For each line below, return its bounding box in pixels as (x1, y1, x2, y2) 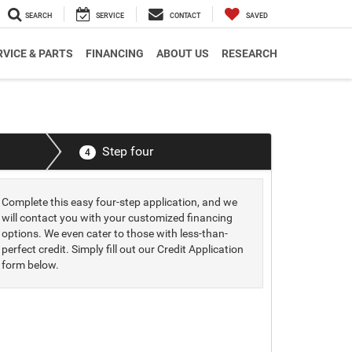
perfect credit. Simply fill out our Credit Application (2, 243, 244, 255)
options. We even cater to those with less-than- (2, 227, 229, 240)
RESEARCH (222, 47, 277, 60)
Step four (101, 144, 153, 159)
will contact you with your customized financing (2, 211, 233, 224)
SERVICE (96, 12, 124, 20)
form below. (2, 258, 60, 271)
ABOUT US (156, 47, 209, 60)
